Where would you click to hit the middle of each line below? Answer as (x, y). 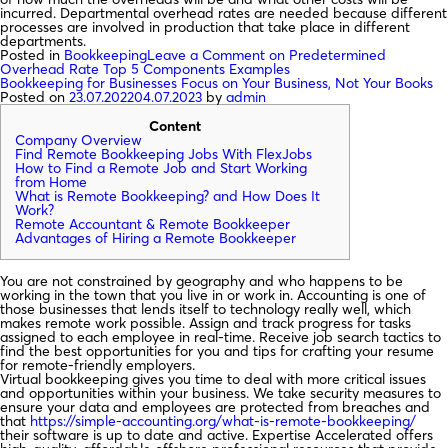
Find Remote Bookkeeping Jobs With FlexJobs (163, 154)
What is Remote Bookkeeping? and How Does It (167, 196)
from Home (51, 182)
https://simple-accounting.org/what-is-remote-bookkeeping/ (223, 421)
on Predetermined (325, 55)
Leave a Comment (206, 55)
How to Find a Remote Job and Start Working (161, 168)
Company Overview (78, 140)
